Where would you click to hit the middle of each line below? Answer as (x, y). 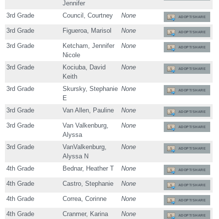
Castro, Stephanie (88, 184)
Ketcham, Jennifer (89, 46)
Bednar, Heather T (88, 169)
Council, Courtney (88, 16)
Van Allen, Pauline (88, 110)
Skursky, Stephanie (90, 89)
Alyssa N (76, 156)
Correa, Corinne (85, 199)
